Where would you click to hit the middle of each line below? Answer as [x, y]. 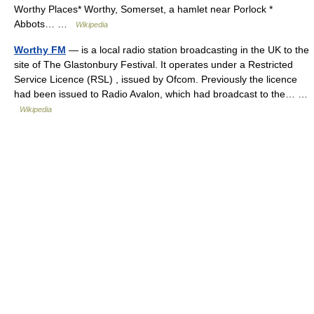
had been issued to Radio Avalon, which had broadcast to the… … [161, 94]
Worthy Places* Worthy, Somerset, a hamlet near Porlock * [143, 9]
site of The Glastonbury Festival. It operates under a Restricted [153, 64]
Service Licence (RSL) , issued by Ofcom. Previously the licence [156, 79]
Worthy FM [40, 50]
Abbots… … [45, 24]
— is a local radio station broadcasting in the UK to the [187, 50]
